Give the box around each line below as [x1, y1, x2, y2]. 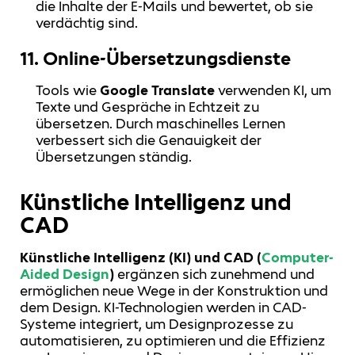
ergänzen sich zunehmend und [114, 265, 315, 283]
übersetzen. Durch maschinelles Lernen [36, 114, 286, 132]
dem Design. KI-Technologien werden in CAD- [20, 298, 307, 316]
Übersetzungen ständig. [36, 147, 193, 166]
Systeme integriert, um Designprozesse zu [20, 315, 293, 333]
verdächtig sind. [36, 14, 139, 32]
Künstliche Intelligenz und [20, 188, 292, 217]
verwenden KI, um [215, 81, 332, 99]
